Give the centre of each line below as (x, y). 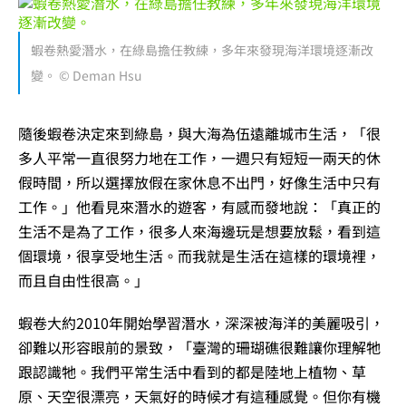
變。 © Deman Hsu (87, 76)
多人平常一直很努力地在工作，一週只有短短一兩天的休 (199, 157)
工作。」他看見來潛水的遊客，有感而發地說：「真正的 (199, 206)
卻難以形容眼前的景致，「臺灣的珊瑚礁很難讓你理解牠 (199, 347)
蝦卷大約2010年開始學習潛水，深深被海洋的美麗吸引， (201, 322)
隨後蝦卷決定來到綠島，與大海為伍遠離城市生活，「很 (199, 133)
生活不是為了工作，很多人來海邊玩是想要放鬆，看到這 (199, 231)
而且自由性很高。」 (83, 280)
